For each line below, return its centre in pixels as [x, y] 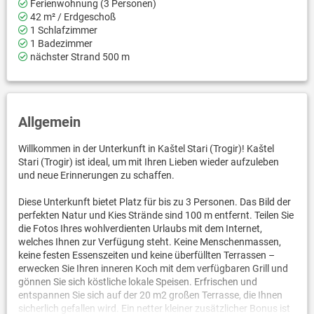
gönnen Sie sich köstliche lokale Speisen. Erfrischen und [137, 281]
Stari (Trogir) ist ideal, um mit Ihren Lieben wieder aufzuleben [148, 162]
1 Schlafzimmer [62, 30]
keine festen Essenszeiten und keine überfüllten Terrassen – [146, 255]
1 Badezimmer [60, 43]
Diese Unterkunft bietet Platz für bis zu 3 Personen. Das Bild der [154, 202]
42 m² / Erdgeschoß [71, 16]
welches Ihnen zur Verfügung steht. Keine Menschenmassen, [149, 241]
